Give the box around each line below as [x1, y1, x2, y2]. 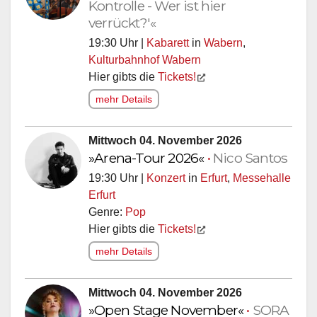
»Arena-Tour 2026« [88, 145, 207, 163]
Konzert [146, 168, 185, 180]
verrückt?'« [88, 10, 156, 28]
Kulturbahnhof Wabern [88, 50, 201, 62]
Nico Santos [213, 145, 288, 163]
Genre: [88, 202, 125, 214]
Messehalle [233, 168, 291, 180]
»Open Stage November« [88, 297, 247, 315]
